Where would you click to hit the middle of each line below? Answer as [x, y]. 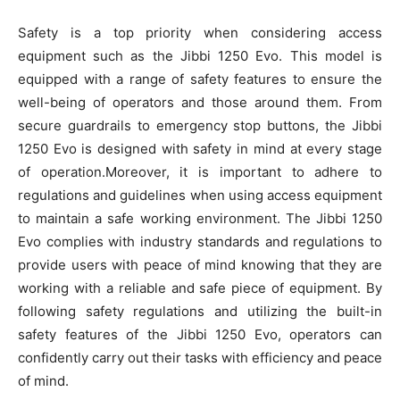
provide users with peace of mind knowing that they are [200, 264]
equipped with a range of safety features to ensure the [200, 79]
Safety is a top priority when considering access [200, 32]
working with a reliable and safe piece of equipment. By [200, 287]
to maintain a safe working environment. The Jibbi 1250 [200, 218]
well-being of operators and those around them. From [200, 102]
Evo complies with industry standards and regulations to [200, 241]
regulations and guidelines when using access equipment [200, 195]
